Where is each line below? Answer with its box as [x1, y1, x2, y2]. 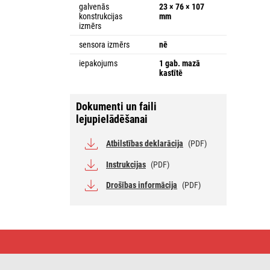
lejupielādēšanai [76, 112, 148, 125]
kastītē [159, 67, 183, 78]
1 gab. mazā [159, 58, 200, 68]
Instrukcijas [106, 159, 146, 169]
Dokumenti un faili [76, 99, 157, 113]
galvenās [79, 1, 109, 11]
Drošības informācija [106, 180, 177, 190]
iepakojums [79, 58, 118, 68]
